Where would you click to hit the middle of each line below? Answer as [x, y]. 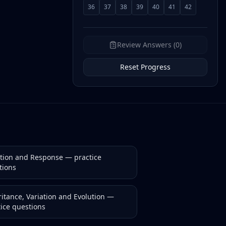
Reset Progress [145, 67]
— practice [82, 157]
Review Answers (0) [149, 45]
